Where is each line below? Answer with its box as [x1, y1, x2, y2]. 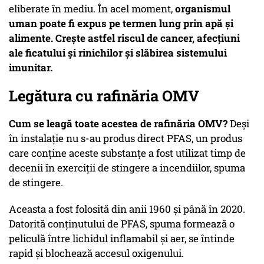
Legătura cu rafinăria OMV [9, 85, 199, 106]
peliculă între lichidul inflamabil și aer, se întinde [9, 232, 235, 246]
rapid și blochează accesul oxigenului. [9, 246, 184, 260]
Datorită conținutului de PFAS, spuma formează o [9, 217, 235, 231]
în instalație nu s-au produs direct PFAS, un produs [9, 131, 242, 146]
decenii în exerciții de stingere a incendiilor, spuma [9, 161, 245, 175]
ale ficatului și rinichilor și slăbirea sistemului [9, 46, 227, 60]
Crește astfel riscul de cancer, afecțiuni [55, 31, 240, 45]
